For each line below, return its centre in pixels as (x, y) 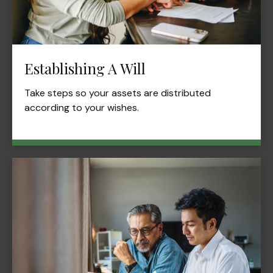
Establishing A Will (85, 68)
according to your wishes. (82, 107)
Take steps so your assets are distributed (118, 93)
